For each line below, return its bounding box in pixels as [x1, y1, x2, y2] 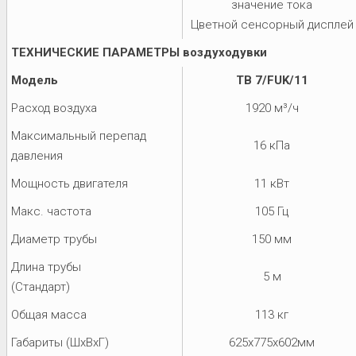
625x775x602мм [229, 335, 315, 350]
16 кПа [253, 137, 290, 153]
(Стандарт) [11, 279, 70, 294]
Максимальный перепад [11, 128, 146, 143]
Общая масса [11, 307, 87, 322]
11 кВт [254, 176, 289, 191]
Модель [11, 72, 58, 87]
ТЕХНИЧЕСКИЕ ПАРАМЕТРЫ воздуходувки [11, 44, 267, 60]
